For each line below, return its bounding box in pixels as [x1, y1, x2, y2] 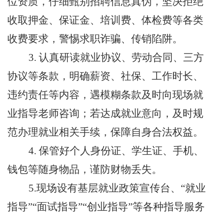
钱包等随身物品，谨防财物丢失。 [7, 163, 162, 175]
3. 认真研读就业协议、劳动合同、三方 [28, 51, 204, 63]
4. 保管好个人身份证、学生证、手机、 [28, 144, 204, 157]
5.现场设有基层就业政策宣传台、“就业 [28, 182, 206, 194]
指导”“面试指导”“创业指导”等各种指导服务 [7, 200, 205, 213]
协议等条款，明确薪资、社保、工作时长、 [7, 70, 203, 82]
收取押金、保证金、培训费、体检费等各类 [7, 14, 203, 26]
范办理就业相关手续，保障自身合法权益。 [7, 126, 203, 138]
